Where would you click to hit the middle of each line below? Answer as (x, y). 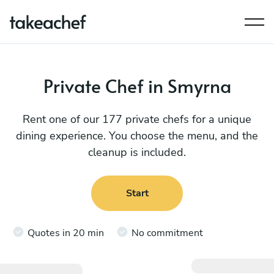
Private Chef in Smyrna (137, 85)
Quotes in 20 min (66, 233)
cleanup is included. (137, 152)
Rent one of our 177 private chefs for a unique (137, 119)
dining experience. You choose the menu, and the (137, 136)
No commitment (167, 233)
